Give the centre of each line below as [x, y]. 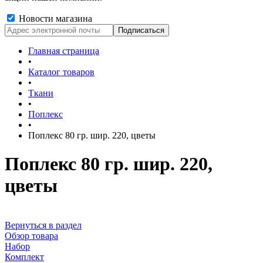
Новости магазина [54, 18]
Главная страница [64, 51]
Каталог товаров [61, 72]
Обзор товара [31, 235]
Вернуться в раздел [43, 225]
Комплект [24, 257]
